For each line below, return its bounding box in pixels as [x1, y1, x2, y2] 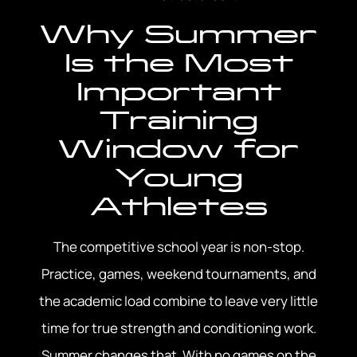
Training [99, 104, 258, 136]
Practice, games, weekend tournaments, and [41, 265, 316, 284]
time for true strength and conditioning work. [41, 319, 316, 338]
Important [76, 76, 281, 108]
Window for [58, 133, 299, 165]
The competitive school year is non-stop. [53, 237, 304, 257]
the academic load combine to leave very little [39, 292, 318, 311]
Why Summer [40, 18, 317, 50]
